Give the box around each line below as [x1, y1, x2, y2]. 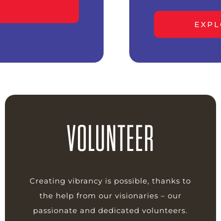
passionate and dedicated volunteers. [33, 206, 188, 215]
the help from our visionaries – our [39, 191, 182, 200]
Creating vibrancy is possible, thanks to [30, 176, 191, 185]
